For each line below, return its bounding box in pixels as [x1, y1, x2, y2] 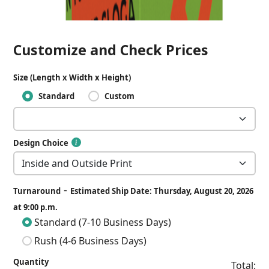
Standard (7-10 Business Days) [32, 216, 172, 229]
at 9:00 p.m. [13, 202, 58, 213]
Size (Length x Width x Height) [13, 72, 131, 83]
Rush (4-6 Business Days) [32, 234, 147, 247]
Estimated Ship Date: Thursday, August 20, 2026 [70, 186, 254, 196]
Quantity [13, 256, 49, 267]
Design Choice [13, 138, 69, 148]
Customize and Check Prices [13, 40, 209, 59]
